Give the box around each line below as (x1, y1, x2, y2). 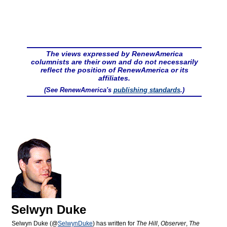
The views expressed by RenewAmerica (46, 50, 183, 58)
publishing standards (113, 86, 180, 94)
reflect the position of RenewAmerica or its (40, 66, 188, 74)
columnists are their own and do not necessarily (30, 58, 198, 66)
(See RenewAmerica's (44, 86, 113, 94)
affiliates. (98, 74, 130, 83)
